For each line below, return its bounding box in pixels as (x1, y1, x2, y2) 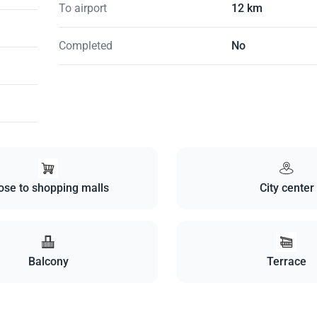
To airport (58, 1, 107, 16)
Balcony (28, 255, 69, 269)
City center (259, 181, 314, 195)
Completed (58, 39, 113, 53)
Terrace (267, 255, 307, 269)
